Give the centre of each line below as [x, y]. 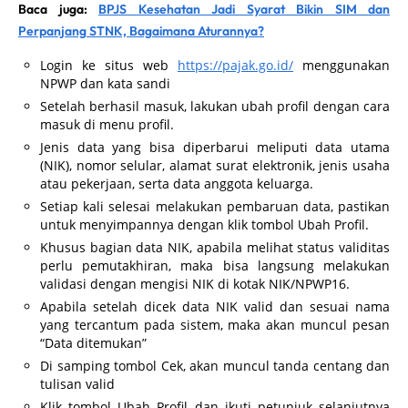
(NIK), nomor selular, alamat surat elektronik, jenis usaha [215, 165]
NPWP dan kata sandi [105, 83]
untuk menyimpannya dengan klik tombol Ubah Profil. [204, 224]
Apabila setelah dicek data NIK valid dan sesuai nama [215, 306]
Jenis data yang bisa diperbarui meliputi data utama [215, 147]
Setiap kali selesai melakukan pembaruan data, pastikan [215, 206]
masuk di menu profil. [107, 124]
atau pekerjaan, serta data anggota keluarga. [177, 183]
